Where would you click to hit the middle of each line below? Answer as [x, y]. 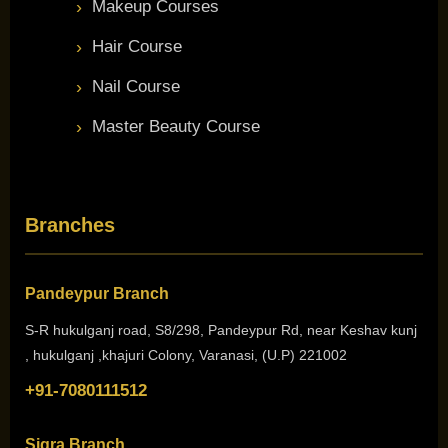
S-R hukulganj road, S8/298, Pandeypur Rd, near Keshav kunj [221, 329]
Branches [70, 224]
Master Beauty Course [176, 127]
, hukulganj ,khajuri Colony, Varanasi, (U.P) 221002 [186, 354]
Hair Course [137, 47]
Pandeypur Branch [97, 293]
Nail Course [136, 87]
